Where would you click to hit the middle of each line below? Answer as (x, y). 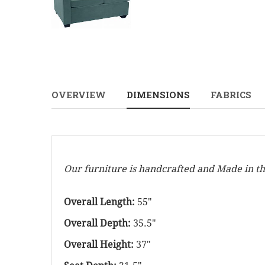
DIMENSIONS (158, 95)
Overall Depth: (98, 224)
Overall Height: (100, 245)
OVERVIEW (79, 95)
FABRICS (231, 95)
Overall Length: (101, 202)
